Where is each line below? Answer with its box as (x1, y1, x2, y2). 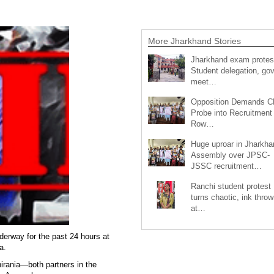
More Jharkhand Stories (147, 35, 241, 46)
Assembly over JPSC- (190, 150, 270, 160)
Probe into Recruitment (190, 108, 272, 117)
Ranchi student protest (190, 181, 271, 191)
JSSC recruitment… (190, 161, 262, 171)
